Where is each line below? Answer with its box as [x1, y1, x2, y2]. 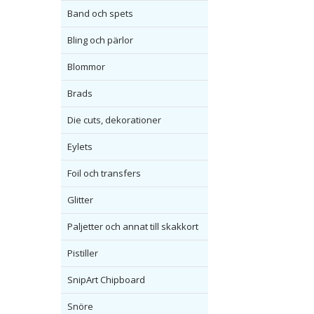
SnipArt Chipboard [67, 273, 145, 287]
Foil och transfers [67, 167, 141, 180]
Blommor [67, 60, 105, 74]
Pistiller [67, 247, 98, 260]
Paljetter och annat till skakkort [67, 220, 198, 233]
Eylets [67, 140, 93, 153]
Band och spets [67, 7, 133, 20]
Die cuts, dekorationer [67, 114, 161, 127]
